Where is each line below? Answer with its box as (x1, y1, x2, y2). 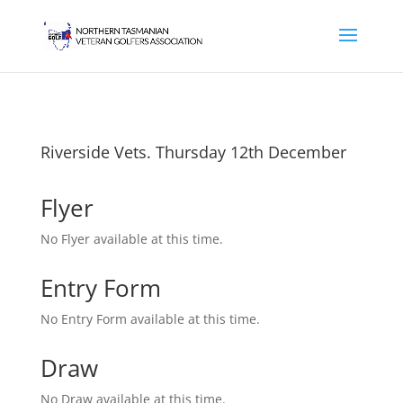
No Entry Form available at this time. (40, 310, 260, 327)
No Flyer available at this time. (40, 230, 223, 247)
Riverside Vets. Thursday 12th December (40, 141, 346, 163)
